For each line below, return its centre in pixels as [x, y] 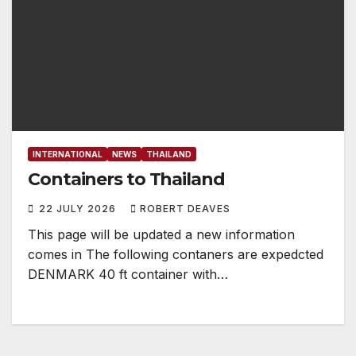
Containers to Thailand [126, 180]
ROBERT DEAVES [185, 209]
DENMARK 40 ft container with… [128, 275]
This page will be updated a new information [161, 235]
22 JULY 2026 [79, 209]
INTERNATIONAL [68, 155]
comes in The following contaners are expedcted [176, 255]
